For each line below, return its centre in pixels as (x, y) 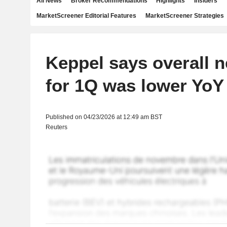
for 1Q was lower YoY (135, 85)
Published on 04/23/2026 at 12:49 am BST (104, 117)
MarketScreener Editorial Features (86, 16)
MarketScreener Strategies (184, 16)
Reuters (56, 127)
